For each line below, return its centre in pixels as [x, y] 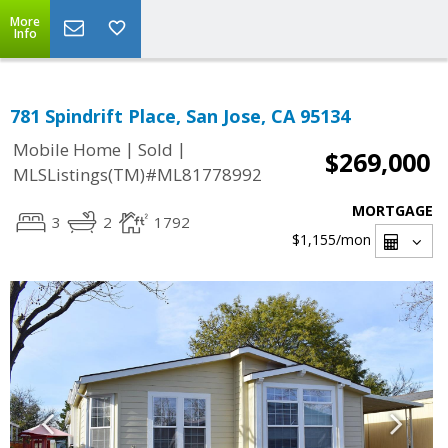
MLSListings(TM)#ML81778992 [137, 175]
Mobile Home [67, 150]
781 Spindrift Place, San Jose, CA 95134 [180, 116]
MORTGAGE [392, 210]
